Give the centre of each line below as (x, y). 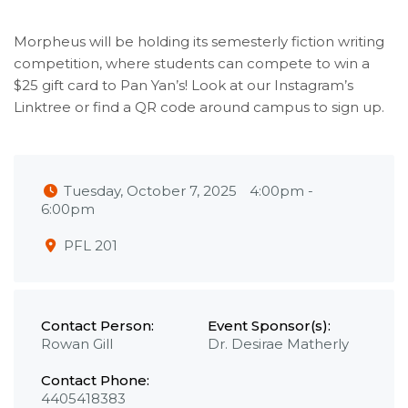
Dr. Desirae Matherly (278, 344)
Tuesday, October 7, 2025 (150, 191)
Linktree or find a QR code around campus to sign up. (199, 107)
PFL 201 (91, 245)
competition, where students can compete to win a (192, 63)
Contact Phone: (95, 381)
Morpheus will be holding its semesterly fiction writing (199, 41)
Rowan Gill (77, 344)
